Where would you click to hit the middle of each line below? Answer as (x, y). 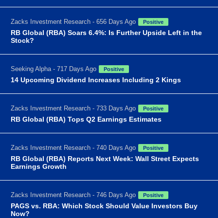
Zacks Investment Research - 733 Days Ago (73, 108)
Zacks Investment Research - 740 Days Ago (73, 147)
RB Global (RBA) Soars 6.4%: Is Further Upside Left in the (107, 32)
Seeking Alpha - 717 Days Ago (54, 69)
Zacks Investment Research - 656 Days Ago (73, 21)
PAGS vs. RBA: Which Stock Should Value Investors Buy (104, 206)
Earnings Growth (39, 166)
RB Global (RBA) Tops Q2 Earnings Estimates (86, 119)
